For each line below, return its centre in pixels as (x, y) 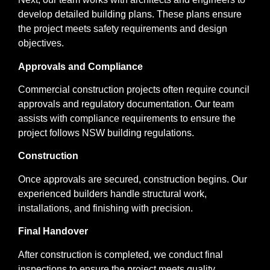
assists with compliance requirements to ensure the (127, 118)
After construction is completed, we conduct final (121, 254)
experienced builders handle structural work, (112, 193)
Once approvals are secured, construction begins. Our (133, 179)
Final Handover (53, 231)
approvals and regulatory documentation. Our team (126, 104)
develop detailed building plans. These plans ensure (130, 14)
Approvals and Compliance (80, 66)
